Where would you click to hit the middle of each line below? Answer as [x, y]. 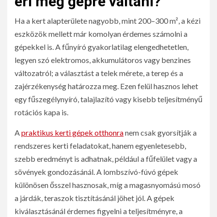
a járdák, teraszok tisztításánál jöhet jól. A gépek [94, 198]
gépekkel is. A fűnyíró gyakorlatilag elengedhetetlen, [101, 47]
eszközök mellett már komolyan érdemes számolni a [101, 34]
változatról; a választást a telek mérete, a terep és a [99, 73]
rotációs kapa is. [41, 112]
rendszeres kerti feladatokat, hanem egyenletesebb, [100, 146]
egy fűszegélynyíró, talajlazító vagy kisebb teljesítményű [108, 99]
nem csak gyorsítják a [160, 133]
